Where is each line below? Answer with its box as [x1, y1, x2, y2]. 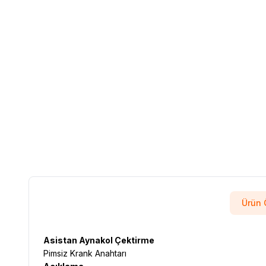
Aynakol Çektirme [79, 235, 154, 245]
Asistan [43, 235, 79, 245]
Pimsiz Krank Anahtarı [43, 248, 126, 258]
